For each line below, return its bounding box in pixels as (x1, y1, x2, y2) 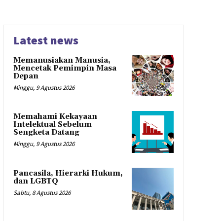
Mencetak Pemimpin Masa (13, 63, 116, 73)
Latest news (13, 32, 78, 48)
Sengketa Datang (13, 128, 79, 138)
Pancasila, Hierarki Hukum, (13, 169, 123, 179)
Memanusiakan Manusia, (13, 55, 110, 65)
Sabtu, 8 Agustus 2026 (13, 188, 71, 197)
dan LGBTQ (13, 177, 58, 186)
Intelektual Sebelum (13, 120, 92, 130)
